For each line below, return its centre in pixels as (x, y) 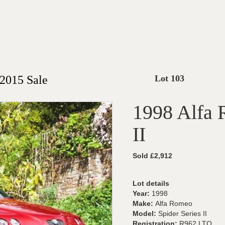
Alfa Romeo (174, 203)
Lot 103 (170, 78)
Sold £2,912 (152, 156)
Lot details (151, 183)
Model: (145, 213)
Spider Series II (183, 213)
